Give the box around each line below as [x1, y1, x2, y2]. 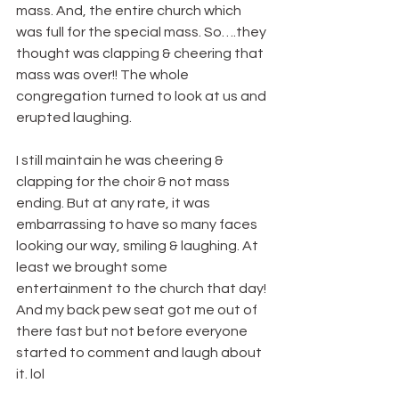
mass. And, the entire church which [16, 4, 244, 19]
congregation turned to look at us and [16, 89, 269, 104]
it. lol [16, 367, 45, 382]
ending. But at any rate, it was [16, 196, 213, 211]
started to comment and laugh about [16, 346, 265, 361]
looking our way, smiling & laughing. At [16, 239, 261, 254]
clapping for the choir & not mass [16, 175, 232, 190]
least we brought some [16, 260, 170, 275]
